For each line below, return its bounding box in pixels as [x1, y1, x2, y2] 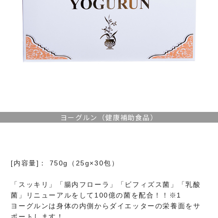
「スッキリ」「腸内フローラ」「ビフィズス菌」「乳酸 [11, 181, 201, 189]
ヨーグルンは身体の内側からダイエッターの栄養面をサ [11, 202, 201, 210]
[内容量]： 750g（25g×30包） [11, 159, 119, 167]
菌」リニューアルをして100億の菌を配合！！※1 [11, 191, 182, 200]
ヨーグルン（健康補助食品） [60, 112, 158, 122]
